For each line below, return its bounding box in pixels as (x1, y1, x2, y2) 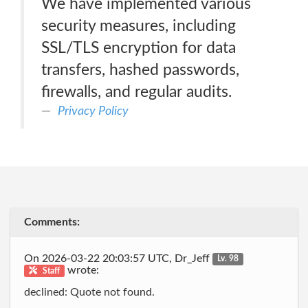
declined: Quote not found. (24, 287, 155, 298)
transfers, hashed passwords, (41, 62, 239, 78)
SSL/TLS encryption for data (41, 40, 236, 56)
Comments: (24, 217, 80, 228)
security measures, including (41, 18, 236, 34)
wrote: (65, 264, 100, 276)
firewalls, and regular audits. (41, 84, 232, 100)
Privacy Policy (58, 104, 129, 118)
